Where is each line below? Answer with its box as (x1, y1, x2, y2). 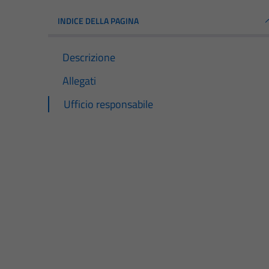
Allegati (62, 72, 96, 89)
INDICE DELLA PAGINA (58, 14, 139, 27)
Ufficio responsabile (64, 95, 153, 112)
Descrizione (62, 49, 115, 65)
